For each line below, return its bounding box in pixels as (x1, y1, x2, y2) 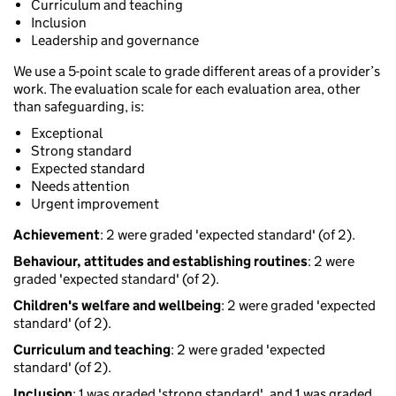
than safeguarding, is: (13, 98, 144, 116)
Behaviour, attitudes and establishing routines (13, 253, 308, 270)
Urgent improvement (31, 195, 159, 213)
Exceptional (31, 125, 103, 142)
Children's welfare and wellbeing (13, 297, 221, 315)
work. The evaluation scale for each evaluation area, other (13, 80, 361, 98)
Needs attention (31, 178, 130, 195)
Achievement (13, 226, 100, 244)
